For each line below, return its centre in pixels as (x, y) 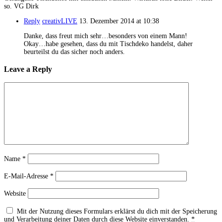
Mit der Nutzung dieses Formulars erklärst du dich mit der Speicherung (117, 212)
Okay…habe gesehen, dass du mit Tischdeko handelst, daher (108, 44)
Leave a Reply (28, 69)
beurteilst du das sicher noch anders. (74, 52)
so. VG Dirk (21, 6)
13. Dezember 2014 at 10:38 (119, 21)
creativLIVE (60, 21)
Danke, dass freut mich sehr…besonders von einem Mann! (106, 36)
